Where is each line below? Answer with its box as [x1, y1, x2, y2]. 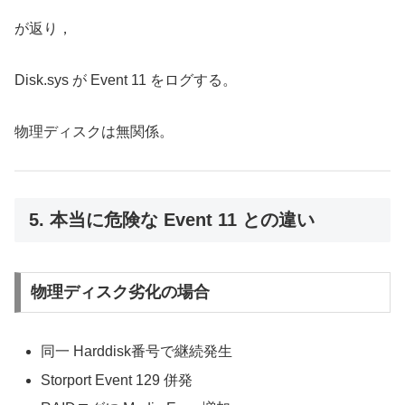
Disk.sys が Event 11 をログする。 [14, 71, 237, 88]
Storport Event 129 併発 [41, 372, 193, 388]
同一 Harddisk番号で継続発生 [41, 344, 233, 360]
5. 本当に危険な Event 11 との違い [29, 210, 315, 231]
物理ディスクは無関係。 [14, 123, 174, 139]
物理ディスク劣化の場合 [30, 283, 210, 302]
